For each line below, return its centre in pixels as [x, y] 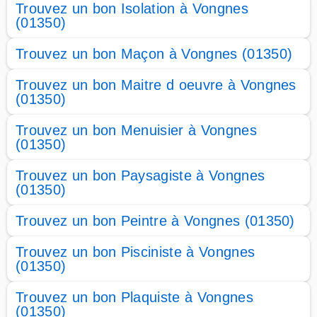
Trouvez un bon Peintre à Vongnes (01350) [155, 221]
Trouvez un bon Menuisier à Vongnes [136, 130]
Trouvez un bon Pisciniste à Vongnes [136, 252]
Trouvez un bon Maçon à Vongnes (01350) [154, 54]
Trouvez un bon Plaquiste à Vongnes [134, 297]
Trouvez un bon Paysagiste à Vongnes [140, 175]
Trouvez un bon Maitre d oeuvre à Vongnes [156, 85]
